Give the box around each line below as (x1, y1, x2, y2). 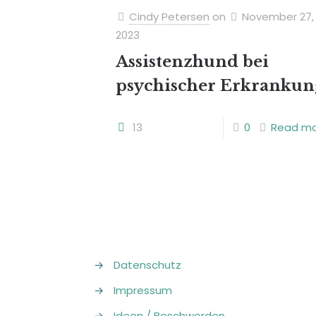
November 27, (241, 9, 314, 24)
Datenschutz (114, 257, 181, 272)
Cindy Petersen (128, 9, 209, 24)
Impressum (114, 283, 172, 298)
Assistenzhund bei (115, 52, 269, 71)
